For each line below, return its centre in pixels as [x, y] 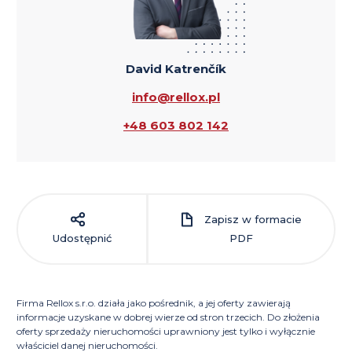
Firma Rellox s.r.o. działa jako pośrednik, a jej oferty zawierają [154, 302]
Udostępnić [82, 238]
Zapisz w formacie [251, 220]
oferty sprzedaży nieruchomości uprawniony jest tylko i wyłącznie [166, 331]
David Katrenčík [176, 68]
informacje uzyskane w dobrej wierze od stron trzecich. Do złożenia [168, 317]
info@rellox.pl [176, 97]
